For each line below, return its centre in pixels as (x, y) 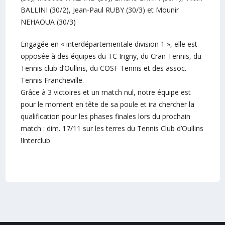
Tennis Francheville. (52, 80)
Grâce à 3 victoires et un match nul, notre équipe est (105, 92)
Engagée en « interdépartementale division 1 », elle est (109, 44)
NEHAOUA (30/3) (48, 22)
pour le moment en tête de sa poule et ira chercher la (107, 104)
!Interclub (35, 140)
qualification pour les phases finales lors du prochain (105, 116)
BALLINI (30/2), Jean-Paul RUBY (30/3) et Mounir (99, 10)
